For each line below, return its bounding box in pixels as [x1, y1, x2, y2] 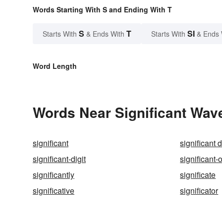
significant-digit [33, 153, 86, 165]
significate [180, 168, 216, 180]
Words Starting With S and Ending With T [33, 4, 172, 14]
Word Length [33, 60, 77, 71]
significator [180, 184, 219, 196]
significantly [33, 168, 74, 180]
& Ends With [84, 28, 126, 39]
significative [33, 184, 74, 196]
